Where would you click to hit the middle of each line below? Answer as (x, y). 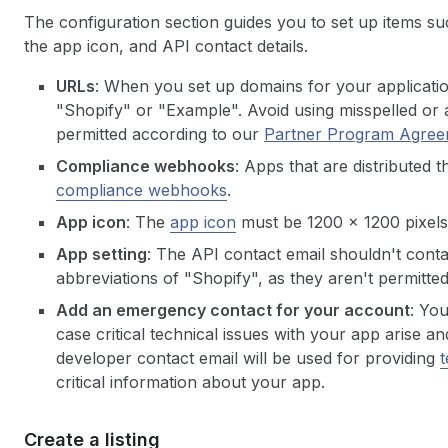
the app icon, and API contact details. (166, 46)
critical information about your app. (190, 382)
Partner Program (331, 134)
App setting (101, 254)
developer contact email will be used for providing (248, 358)
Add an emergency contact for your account (233, 310)
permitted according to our (160, 134)
